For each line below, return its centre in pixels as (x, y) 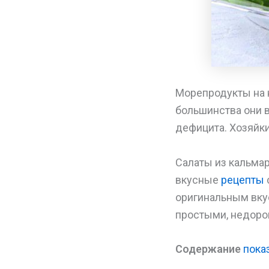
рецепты (243, 180)
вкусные (198, 180)
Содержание (208, 249)
